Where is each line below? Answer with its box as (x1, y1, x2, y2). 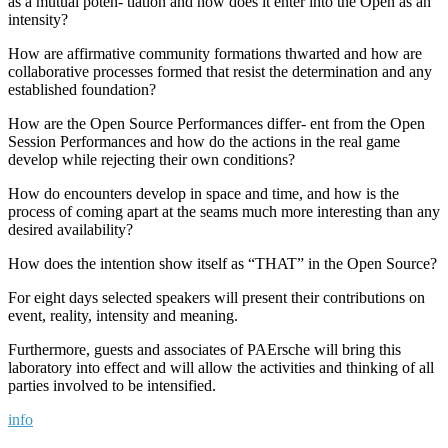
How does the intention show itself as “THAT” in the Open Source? (8, 254, 437, 272)
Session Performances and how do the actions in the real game (8, 132, 400, 150)
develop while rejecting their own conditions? (8, 150, 295, 168)
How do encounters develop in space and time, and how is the (8, 184, 399, 202)
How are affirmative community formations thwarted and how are (8, 44, 422, 62)
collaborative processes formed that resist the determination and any (8, 62, 432, 80)
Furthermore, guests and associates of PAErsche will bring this (8, 340, 401, 358)
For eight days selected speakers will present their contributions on (8, 288, 425, 306)
